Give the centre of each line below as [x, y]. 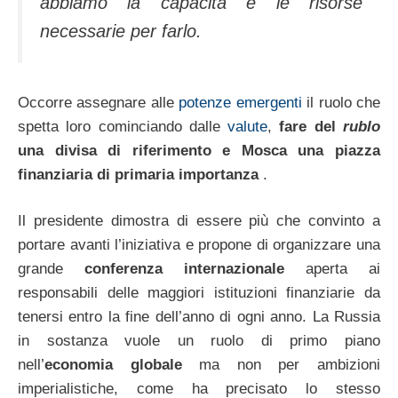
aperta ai [343, 269]
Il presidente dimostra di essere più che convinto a [199, 221]
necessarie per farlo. [121, 32]
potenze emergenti [240, 102]
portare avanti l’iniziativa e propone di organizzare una [199, 245]
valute [248, 126]
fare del [308, 126]
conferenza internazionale [195, 269]
